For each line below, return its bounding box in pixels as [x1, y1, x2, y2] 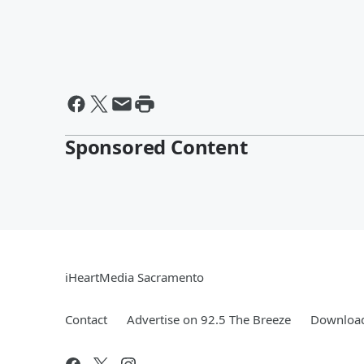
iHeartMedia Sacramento [65, 269, 204, 285]
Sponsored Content [65, 133, 248, 160]
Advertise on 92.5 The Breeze [127, 311, 291, 327]
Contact [65, 311, 107, 327]
